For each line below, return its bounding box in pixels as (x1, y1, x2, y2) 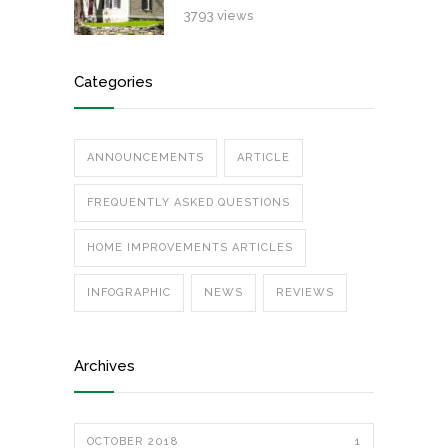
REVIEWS (276, 286, 334, 299)
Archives (74, 357, 135, 375)
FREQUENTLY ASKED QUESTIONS (87, 196, 290, 209)
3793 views (184, 8, 253, 23)
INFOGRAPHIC (87, 286, 171, 299)
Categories (74, 73, 153, 91)
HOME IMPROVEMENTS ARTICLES (87, 241, 293, 254)
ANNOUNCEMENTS (87, 151, 204, 164)
